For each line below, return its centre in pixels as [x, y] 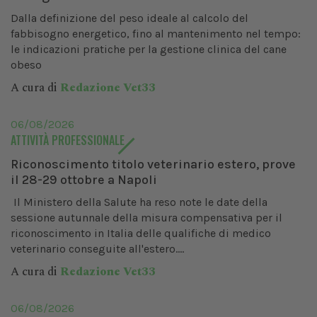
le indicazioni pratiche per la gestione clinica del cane [149, 50]
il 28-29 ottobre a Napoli [84, 180]
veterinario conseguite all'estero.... [97, 249]
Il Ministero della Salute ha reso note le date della [139, 202]
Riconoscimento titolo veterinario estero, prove [153, 165]
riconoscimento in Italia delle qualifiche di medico [141, 234]
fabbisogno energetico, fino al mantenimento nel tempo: [156, 34]
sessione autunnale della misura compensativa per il [146, 218]
